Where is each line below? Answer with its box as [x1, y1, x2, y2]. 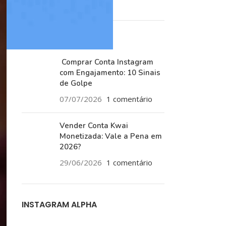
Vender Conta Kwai [59, 121, 128, 131]
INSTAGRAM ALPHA [21, 199, 97, 210]
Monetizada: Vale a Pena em [59, 131, 162, 141]
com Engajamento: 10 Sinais [59, 68, 160, 78]
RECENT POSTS [21, 35, 81, 47]
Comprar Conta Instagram [59, 57, 153, 67]
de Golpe [59, 78, 92, 88]
